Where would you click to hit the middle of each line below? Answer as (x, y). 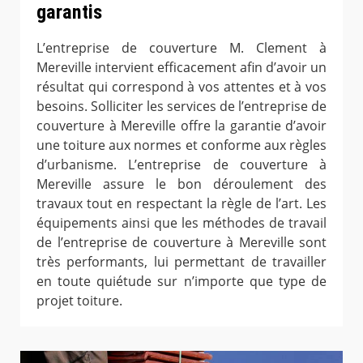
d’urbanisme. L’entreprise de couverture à (181, 164)
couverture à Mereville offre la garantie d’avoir (181, 125)
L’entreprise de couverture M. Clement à (181, 47)
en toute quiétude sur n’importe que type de (181, 281)
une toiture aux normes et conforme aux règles (181, 145)
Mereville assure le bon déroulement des (181, 184)
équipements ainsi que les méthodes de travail (181, 222)
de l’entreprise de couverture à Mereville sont (181, 242)
